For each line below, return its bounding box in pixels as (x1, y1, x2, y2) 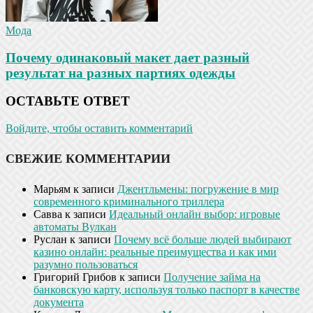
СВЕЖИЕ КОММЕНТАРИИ (6, 151, 170, 166)
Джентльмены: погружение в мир (117, 182, 279, 195)
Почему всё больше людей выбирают (114, 233, 291, 245)
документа (34, 296, 84, 308)
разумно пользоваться (34, 258, 138, 270)
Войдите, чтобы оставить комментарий (6, 122, 193, 135)
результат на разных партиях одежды (6, 65, 235, 80)
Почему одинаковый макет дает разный (6, 50, 249, 65)
